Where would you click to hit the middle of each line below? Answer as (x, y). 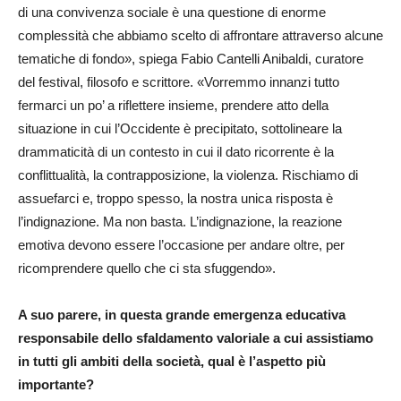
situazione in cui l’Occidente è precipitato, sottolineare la (180, 128)
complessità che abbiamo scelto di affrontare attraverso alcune (200, 35)
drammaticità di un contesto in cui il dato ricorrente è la (176, 151)
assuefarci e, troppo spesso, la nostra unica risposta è (175, 198)
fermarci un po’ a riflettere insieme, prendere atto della (173, 105)
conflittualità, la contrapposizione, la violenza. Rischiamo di (188, 175)
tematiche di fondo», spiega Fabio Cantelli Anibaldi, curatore (191, 58)
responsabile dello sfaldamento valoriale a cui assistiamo (196, 337)
